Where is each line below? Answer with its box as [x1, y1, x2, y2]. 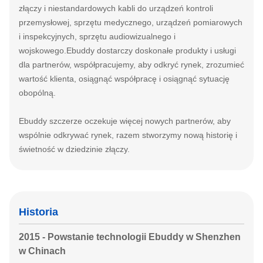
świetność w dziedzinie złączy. [19, 144, 130, 154]
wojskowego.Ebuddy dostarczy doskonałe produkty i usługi [19, 46, 236, 55]
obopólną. [19, 88, 56, 97]
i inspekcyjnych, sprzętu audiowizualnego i [19, 32, 176, 41]
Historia [19, 206, 58, 218]
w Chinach [19, 246, 66, 256]
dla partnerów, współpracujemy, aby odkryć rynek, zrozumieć [19, 60, 244, 69]
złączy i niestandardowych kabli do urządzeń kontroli [19, 4, 213, 13]
